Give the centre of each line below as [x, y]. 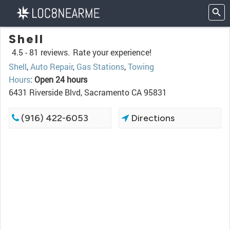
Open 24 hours [61, 79]
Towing [141, 66]
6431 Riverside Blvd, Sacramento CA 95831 [88, 92]
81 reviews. [50, 52]
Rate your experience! [112, 52]
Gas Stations [100, 66]
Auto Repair [52, 66]
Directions [152, 118]
